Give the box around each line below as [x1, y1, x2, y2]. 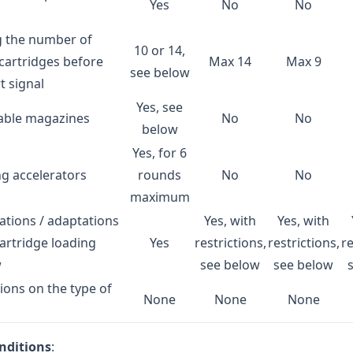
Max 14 [209, 53, 252, 70]
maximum [129, 188, 190, 206]
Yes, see [136, 98, 184, 116]
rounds [138, 166, 182, 184]
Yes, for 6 [132, 144, 188, 162]
